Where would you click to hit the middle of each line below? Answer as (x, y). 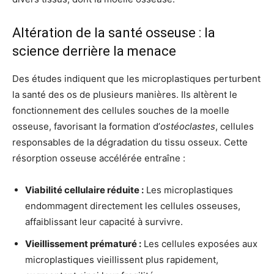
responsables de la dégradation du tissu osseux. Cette (130, 142)
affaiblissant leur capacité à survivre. (104, 221)
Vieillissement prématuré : (83, 243)
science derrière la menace (94, 51)
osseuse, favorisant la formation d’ (86, 126)
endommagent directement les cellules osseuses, (133, 206)
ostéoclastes (188, 126)
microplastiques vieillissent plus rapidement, (122, 259)
